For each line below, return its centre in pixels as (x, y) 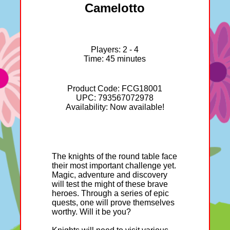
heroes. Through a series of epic (110, 194)
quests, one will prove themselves (113, 203)
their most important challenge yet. (114, 166)
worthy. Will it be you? (91, 212)
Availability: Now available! (115, 107)
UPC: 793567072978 (115, 98)
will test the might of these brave (110, 184)
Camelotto (115, 8)
